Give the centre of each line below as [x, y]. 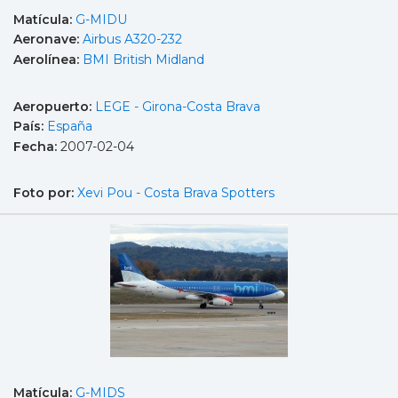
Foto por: [45, 193]
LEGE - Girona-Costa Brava [178, 106]
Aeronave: [48, 40]
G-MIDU [101, 19]
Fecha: [37, 146]
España [70, 127]
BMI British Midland [143, 60]
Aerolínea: [48, 60]
